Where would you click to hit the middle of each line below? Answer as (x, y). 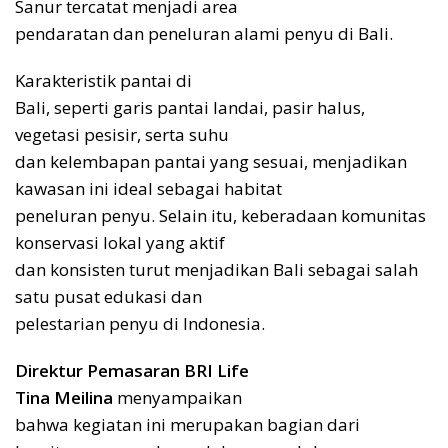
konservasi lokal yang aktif (120, 242)
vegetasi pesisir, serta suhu (122, 134)
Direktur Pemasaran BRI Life (132, 370)
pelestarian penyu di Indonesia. (140, 323)
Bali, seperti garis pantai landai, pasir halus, (190, 107)
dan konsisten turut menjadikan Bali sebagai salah (216, 269)
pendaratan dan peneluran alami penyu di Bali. (204, 33)
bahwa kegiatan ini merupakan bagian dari (187, 424)
